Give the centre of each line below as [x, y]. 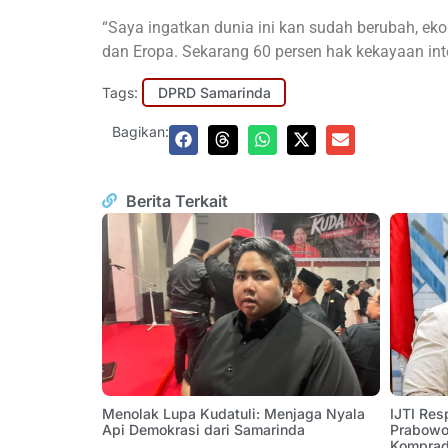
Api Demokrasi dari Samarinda [203, 430]
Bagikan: [140, 132]
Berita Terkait [176, 200]
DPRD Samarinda [214, 92]
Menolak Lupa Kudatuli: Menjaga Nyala [233, 414]
